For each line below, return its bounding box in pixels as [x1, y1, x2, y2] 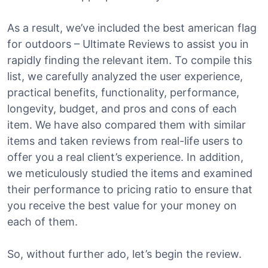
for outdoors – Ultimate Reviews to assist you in [7, 38, 249, 50]
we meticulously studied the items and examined [7, 167, 252, 179]
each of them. [7, 215, 78, 228]
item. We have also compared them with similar [7, 118, 246, 131]
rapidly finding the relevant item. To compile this [7, 54, 252, 66]
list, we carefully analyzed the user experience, [7, 70, 243, 83]
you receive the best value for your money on [7, 199, 237, 212]
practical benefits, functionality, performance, [7, 86, 239, 99]
